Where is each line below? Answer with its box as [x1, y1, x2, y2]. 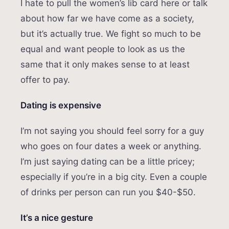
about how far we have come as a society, [20, 13, 194, 24]
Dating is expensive [20, 100, 101, 111]
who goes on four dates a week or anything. [20, 141, 201, 152]
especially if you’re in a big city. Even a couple [20, 172, 207, 182]
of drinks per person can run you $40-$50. [20, 187, 196, 198]
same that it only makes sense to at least [20, 59, 190, 70]
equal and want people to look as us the [20, 44, 185, 55]
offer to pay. [20, 75, 70, 85]
